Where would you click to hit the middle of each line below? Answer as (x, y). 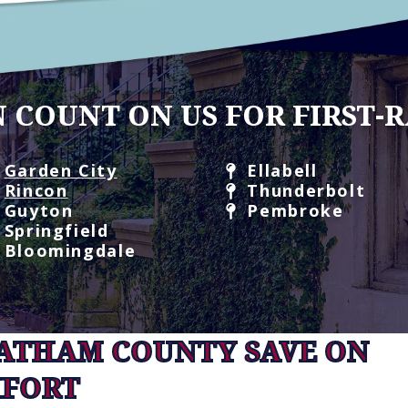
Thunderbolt (303, 191)
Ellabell (279, 171)
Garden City (61, 171)
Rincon (36, 191)
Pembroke (292, 211)
